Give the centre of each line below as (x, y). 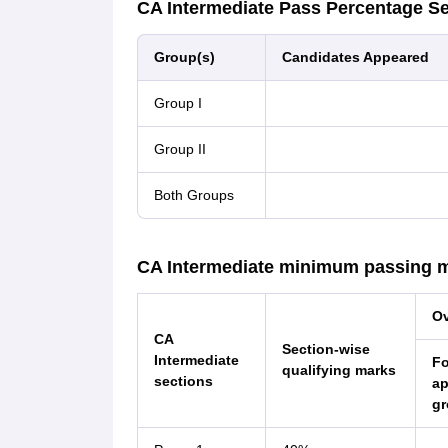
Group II (179, 149)
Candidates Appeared (355, 57)
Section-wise (325, 349)
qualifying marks (338, 370)
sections (183, 381)
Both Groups (193, 195)
